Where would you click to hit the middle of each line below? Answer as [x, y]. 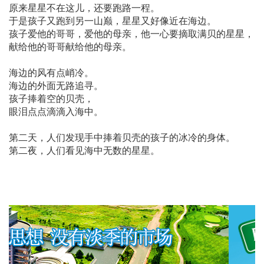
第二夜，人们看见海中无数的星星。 [84, 150]
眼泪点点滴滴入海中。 [56, 111]
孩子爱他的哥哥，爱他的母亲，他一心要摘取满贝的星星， [131, 34]
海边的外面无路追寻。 [56, 85]
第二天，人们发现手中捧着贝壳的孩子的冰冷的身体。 [122, 137]
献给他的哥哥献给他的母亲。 [70, 47]
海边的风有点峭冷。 [51, 72]
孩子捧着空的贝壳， [51, 98]
